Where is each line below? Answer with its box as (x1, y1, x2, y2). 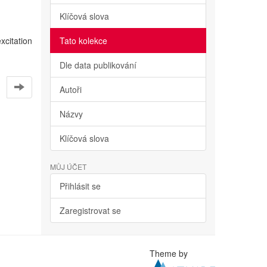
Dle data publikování (59, 59, 136, 71)
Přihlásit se (59, 180, 101, 192)
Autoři (59, 83, 82, 95)
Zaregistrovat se (59, 204, 121, 216)
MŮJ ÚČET (49, 162, 86, 172)
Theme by (150, 247, 191, 259)
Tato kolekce (59, 35, 107, 46)
